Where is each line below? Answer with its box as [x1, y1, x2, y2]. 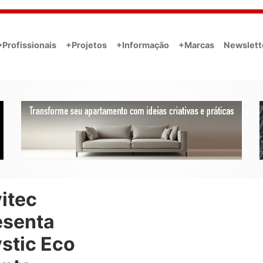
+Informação [116, 39, 169, 50]
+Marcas [178, 39, 214, 50]
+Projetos [66, 39, 107, 50]
